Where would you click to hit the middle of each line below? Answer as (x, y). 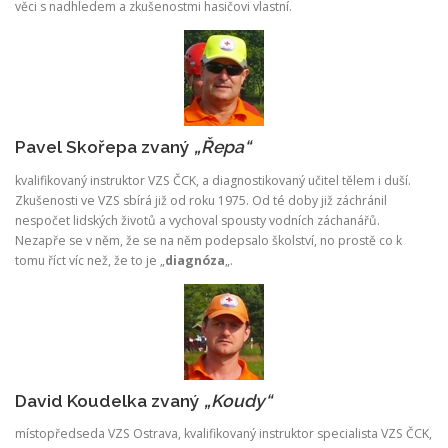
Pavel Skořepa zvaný (104, 147)
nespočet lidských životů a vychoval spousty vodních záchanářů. (197, 220)
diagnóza (195, 260)
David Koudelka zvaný (109, 400)
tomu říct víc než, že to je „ (90, 260)
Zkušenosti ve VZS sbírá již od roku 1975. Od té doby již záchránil (201, 200)
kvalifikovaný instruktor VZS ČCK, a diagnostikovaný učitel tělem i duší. (213, 180)
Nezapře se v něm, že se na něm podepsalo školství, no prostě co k (208, 240)
